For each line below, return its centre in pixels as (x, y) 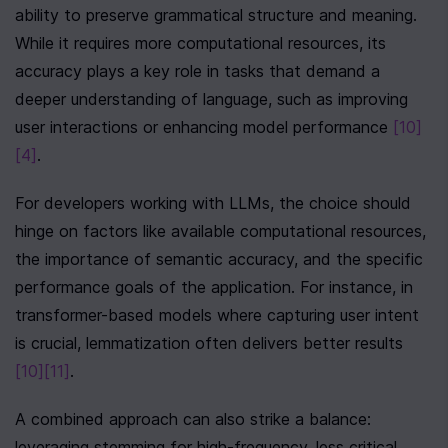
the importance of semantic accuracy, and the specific (219, 259)
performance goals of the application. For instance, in (214, 287)
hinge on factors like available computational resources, (220, 231)
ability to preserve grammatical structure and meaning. (216, 15)
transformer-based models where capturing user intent (217, 315)
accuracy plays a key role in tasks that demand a (197, 71)
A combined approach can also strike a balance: (193, 419)
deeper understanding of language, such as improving (211, 99)
